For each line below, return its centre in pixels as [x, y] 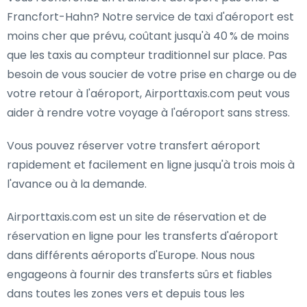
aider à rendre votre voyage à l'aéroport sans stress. [148, 113]
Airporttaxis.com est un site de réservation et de [137, 217]
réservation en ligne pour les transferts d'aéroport [143, 236]
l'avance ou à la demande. [77, 184]
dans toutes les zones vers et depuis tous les [126, 294]
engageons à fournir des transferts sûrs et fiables [139, 274]
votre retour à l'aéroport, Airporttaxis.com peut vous [148, 94]
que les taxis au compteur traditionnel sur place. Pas [147, 55]
